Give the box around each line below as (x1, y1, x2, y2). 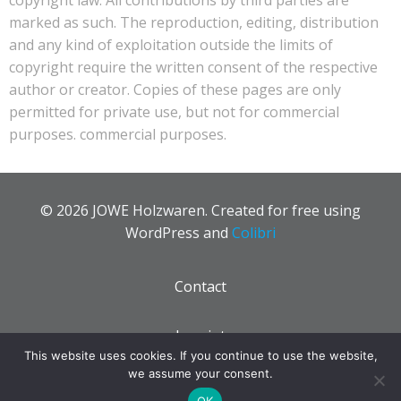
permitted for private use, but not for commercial (9, 101, 339, 122)
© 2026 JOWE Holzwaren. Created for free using (40, 200, 361, 220)
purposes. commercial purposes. (9, 124, 226, 144)
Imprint (175, 325, 226, 346)
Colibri (232, 222, 276, 243)
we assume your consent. (128, 366, 273, 380)
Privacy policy (156, 379, 245, 399)
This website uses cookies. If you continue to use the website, (23, 348, 378, 363)
